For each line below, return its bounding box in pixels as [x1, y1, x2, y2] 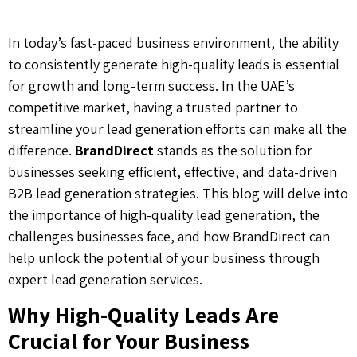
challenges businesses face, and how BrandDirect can [8, 227, 330, 245]
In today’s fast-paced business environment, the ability [8, 33, 339, 52]
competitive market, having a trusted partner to [8, 98, 298, 116]
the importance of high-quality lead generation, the [8, 206, 320, 224]
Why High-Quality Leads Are [8, 300, 279, 330]
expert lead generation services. [8, 270, 202, 288]
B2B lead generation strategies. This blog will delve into [8, 184, 348, 202]
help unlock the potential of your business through [8, 249, 320, 267]
